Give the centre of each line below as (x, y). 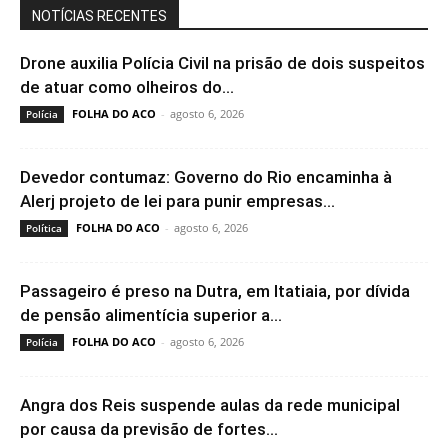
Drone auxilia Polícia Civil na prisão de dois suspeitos (222, 62)
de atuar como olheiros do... (127, 86)
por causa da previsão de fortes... (149, 428)
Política (44, 227)
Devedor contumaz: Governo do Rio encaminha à (206, 176)
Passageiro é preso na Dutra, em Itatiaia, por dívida (215, 290)
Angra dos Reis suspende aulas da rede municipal (210, 404)
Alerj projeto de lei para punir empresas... (177, 200)
